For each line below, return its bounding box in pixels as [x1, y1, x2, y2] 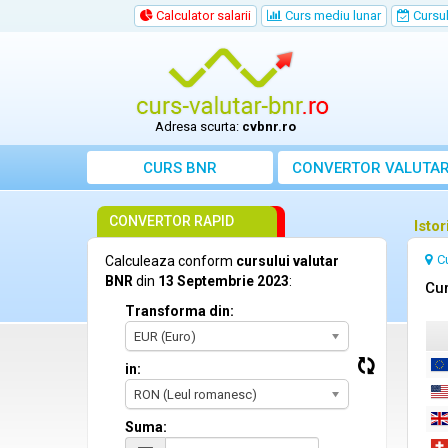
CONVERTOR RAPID [109, 213, 234, 229]
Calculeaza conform [105, 253, 236, 269]
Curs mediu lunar [282, 8, 381, 23]
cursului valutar [236, 253, 339, 269]
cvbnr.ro [242, 119, 297, 134]
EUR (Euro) [134, 329, 196, 344]
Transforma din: [125, 303, 234, 319]
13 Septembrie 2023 [158, 273, 289, 289]
